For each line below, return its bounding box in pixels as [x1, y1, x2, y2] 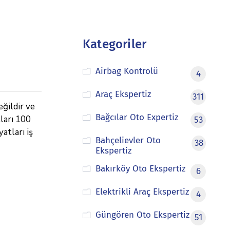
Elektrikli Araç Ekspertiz [95, 186, 189, 197]
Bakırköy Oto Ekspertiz [95, 163, 185, 174]
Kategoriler [83, 37, 147, 51]
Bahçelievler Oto [95, 135, 161, 146]
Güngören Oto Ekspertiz [95, 209, 189, 220]
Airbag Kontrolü [95, 66, 158, 76]
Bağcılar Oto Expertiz [95, 112, 178, 123]
